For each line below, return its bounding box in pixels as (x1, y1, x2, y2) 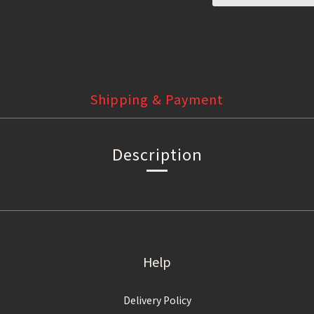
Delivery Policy (123, 293, 191, 308)
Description (111, 142, 203, 165)
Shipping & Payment (90, 90, 224, 109)
